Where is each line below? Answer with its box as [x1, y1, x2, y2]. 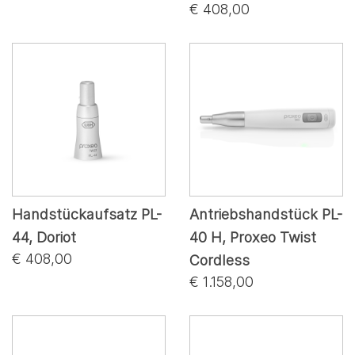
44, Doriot [12, 228, 76, 246]
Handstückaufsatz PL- [12, 205, 162, 223]
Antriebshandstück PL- [189, 205, 342, 223]
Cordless [189, 251, 250, 269]
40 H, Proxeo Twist [189, 228, 316, 246]
